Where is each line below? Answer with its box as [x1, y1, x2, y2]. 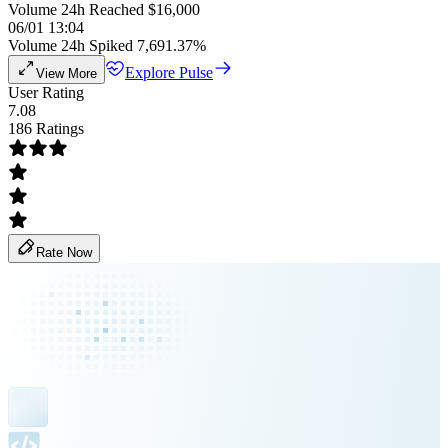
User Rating [8, 84, 84, 101]
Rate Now [36, 245, 92, 260]
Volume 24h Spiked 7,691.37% [8, 37, 206, 54]
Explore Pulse [125, 64, 213, 81]
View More [36, 66, 97, 81]
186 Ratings [8, 120, 84, 137]
